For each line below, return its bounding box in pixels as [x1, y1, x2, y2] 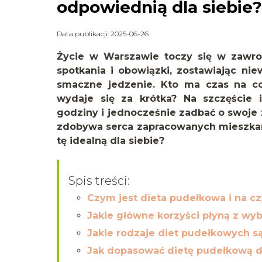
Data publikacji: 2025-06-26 [57, 29, 149, 39]
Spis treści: [68, 174, 130, 188]
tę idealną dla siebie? [57, 135, 164, 147]
